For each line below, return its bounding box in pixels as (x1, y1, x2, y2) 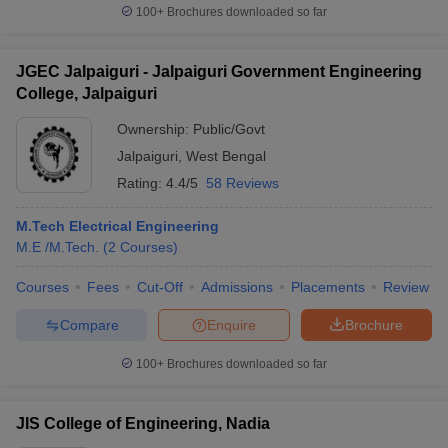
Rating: (117, 175, 166, 191)
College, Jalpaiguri (16, 85, 157, 102)
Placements (291, 279, 365, 295)
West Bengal (186, 148, 266, 164)
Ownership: (117, 121, 193, 137)
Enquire (207, 316, 256, 333)
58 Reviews (206, 175, 279, 191)
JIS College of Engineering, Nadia (16, 415, 270, 432)
